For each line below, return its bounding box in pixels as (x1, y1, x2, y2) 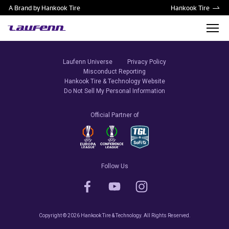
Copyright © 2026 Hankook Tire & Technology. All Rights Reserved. (38, 213, 191, 218)
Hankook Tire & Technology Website (64, 78, 165, 85)
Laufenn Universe (63, 58, 112, 65)
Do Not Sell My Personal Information (64, 87, 165, 95)
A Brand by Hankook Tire (9, 3, 80, 12)
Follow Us (101, 163, 128, 170)
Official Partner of (90, 111, 139, 119)
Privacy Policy (127, 58, 166, 65)
